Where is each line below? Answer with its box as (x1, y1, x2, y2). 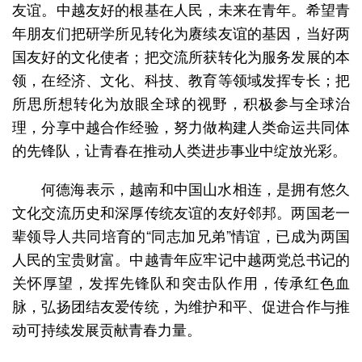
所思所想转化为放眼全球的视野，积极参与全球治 (12, 92, 350, 113)
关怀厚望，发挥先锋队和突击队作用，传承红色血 (12, 271, 350, 293)
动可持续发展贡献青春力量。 (12, 318, 201, 339)
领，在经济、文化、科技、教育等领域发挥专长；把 (12, 69, 350, 90)
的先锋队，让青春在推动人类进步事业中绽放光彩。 (12, 139, 347, 160)
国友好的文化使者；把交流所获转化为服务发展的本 (12, 45, 350, 66)
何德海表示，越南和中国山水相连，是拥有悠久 (41, 178, 350, 199)
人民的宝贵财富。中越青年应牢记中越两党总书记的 (12, 248, 350, 269)
